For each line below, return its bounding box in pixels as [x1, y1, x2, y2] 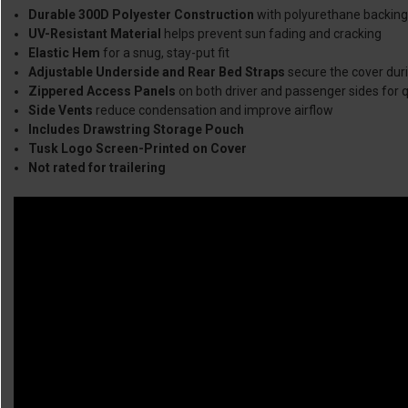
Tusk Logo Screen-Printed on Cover [28, 141, 248, 156]
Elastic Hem [28, 46, 101, 60]
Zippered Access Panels [28, 84, 177, 98]
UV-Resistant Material [28, 26, 162, 41]
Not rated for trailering [28, 160, 167, 175]
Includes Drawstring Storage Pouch [28, 122, 245, 137]
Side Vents [28, 103, 94, 117]
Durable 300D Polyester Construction [28, 7, 255, 22]
